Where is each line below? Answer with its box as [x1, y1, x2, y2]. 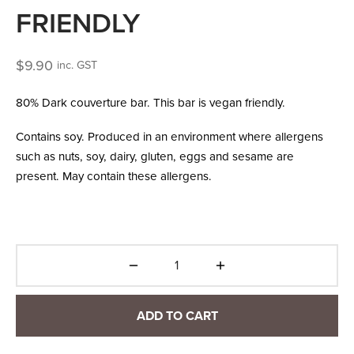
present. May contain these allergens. [16, 167, 212, 185]
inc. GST [57, 56, 97, 73]
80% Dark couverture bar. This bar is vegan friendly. [16, 93, 285, 111]
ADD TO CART [136, 306, 218, 325]
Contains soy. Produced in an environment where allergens [16, 127, 323, 145]
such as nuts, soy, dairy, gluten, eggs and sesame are [16, 147, 294, 165]
